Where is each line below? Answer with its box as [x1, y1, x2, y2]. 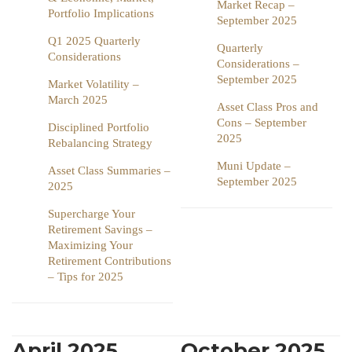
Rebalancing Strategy [48, 137, 152, 150]
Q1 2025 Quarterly [48, 35, 141, 48]
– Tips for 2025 [48, 270, 123, 284]
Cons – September [217, 116, 306, 130]
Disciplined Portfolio [48, 121, 149, 134]
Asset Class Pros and [217, 101, 318, 114]
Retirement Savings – [48, 223, 152, 236]
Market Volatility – [48, 78, 139, 91]
